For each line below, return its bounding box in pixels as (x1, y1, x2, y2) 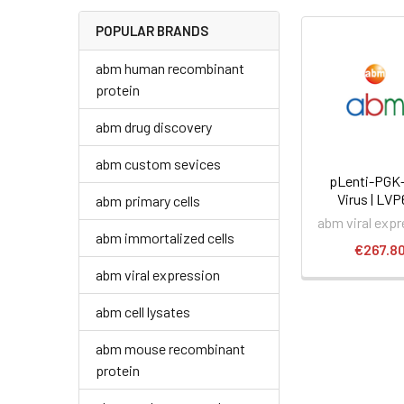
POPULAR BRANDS (96, 22, 208, 39)
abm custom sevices (96, 154, 221, 172)
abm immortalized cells (96, 228, 234, 246)
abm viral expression (96, 265, 220, 283)
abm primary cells (96, 191, 200, 209)
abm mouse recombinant (96, 339, 245, 357)
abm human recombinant (96, 59, 244, 77)
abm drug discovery (96, 117, 212, 135)
